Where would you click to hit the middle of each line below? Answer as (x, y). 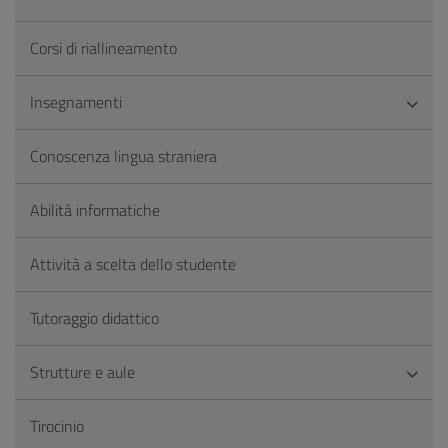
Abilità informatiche (95, 210)
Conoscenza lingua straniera (123, 156)
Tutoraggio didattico (94, 318)
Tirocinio (57, 426)
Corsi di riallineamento (103, 48)
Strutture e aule (82, 372)
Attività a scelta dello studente (133, 264)
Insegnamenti (76, 102)
